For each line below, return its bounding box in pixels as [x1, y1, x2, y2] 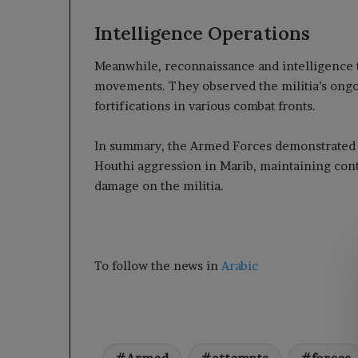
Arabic [221, 257, 258, 273]
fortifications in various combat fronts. [94, 97, 316, 113]
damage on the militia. [94, 177, 224, 193]
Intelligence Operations [94, 22, 310, 45]
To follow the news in [94, 257, 221, 273]
